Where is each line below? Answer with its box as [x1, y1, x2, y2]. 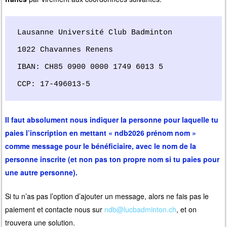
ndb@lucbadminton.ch [104, 204, 177, 214]
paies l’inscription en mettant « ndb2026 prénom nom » [5, 127, 197, 138]
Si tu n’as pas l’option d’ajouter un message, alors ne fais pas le [5, 191, 209, 201]
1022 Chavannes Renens [17, 45, 113, 54]
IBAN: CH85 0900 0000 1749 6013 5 [17, 62, 164, 71]
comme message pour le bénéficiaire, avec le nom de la [5, 140, 197, 151]
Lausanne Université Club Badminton [17, 28, 173, 37]
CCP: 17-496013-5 [17, 80, 91, 89]
